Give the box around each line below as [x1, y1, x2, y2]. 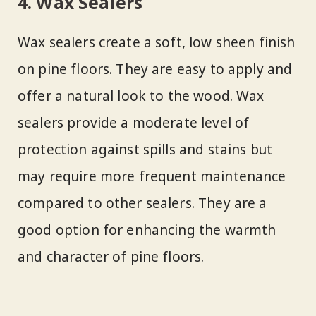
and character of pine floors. [18, 247, 205, 266]
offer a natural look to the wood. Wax [18, 86, 265, 105]
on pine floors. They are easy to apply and [18, 59, 293, 78]
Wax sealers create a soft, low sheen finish [18, 32, 296, 51]
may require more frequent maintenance [18, 166, 286, 186]
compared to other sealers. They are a [18, 193, 267, 212]
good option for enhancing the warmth [18, 220, 276, 239]
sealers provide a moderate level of [18, 113, 250, 132]
